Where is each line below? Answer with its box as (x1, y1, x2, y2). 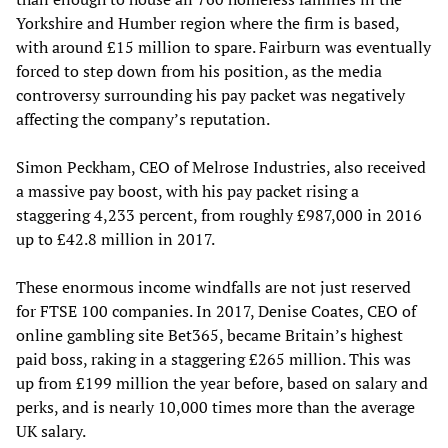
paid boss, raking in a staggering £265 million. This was (16, 347, 411, 370)
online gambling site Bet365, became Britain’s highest (16, 323, 403, 346)
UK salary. (16, 419, 86, 442)
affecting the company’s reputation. (16, 107, 270, 130)
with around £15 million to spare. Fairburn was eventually (16, 35, 431, 58)
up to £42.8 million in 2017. (16, 227, 215, 250)
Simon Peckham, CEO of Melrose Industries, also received (16, 155, 426, 178)
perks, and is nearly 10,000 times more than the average (16, 395, 415, 418)
